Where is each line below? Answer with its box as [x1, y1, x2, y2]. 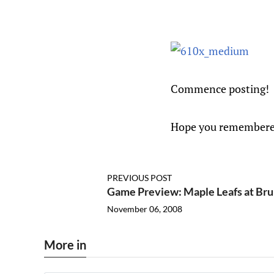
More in [44, 237, 86, 252]
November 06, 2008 [106, 203, 182, 214]
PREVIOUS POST [106, 172, 172, 183]
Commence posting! [171, 81, 269, 96]
